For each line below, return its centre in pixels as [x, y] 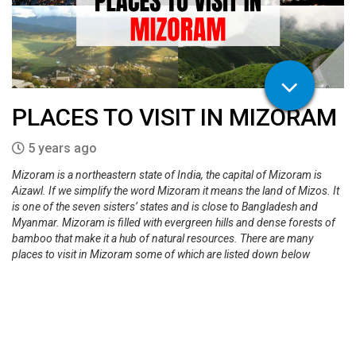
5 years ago [61, 148]
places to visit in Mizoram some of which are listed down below [161, 254]
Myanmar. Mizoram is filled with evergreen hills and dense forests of [174, 222]
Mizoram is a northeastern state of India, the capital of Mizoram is [167, 174]
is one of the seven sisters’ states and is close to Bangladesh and [165, 206]
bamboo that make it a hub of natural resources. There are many [163, 238]
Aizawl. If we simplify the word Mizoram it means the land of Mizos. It [176, 190]
